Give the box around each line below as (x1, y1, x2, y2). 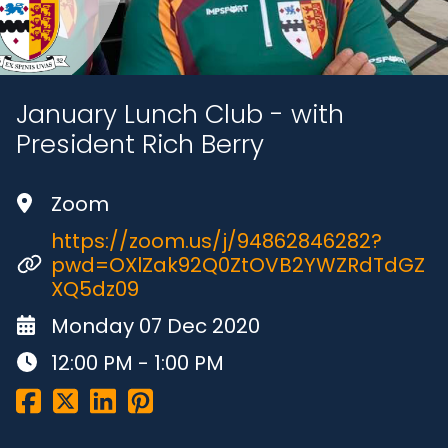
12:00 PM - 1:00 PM (51, 348, 224, 377)
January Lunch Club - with (16, 95, 344, 132)
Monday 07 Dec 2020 (51, 311, 260, 340)
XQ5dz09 (51, 274, 139, 303)
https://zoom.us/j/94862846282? (51, 226, 382, 255)
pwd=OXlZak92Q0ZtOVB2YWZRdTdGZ (51, 250, 425, 279)
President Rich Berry (16, 125, 264, 162)
